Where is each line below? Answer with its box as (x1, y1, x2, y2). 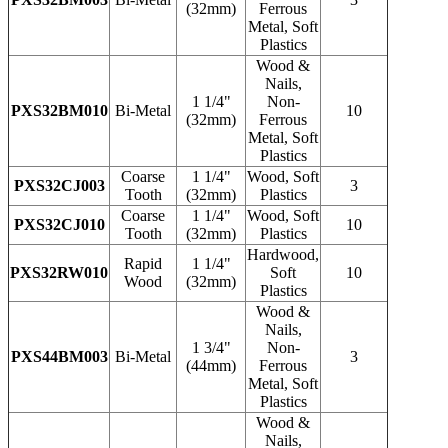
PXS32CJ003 (13, 176, 105, 194)
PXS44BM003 (10, 347, 108, 365)
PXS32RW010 (10, 263, 108, 281)
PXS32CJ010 (13, 215, 105, 233)
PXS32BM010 (10, 101, 108, 119)
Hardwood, (247, 245, 319, 263)
